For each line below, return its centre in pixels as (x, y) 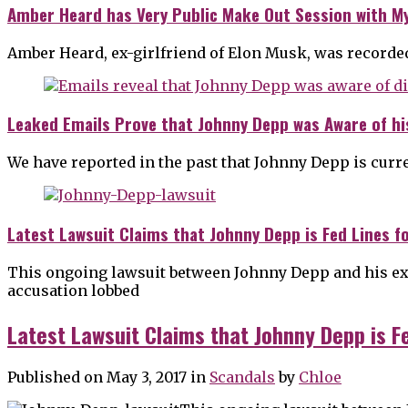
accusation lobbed (73, 290)
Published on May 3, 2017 (97, 377)
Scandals (242, 377)
